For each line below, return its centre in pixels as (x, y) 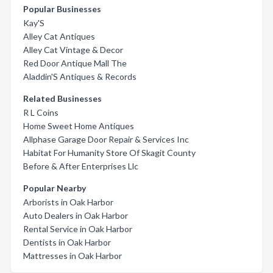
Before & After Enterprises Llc (81, 166)
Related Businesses (62, 98)
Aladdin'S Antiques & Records (80, 76)
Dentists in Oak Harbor (67, 242)
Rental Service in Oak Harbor (78, 229)
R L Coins (41, 112)
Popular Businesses (62, 9)
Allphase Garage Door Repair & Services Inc (106, 139)
